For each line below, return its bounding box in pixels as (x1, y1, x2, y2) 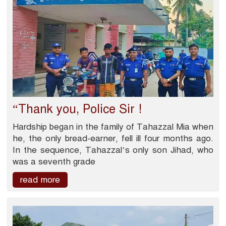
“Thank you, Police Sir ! (13, 101, 142, 117)
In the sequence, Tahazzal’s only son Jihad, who (13, 145, 213, 156)
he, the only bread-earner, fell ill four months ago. (13, 133, 213, 144)
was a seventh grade (13, 156, 95, 167)
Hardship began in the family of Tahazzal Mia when (13, 122, 213, 133)
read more (20, 175, 60, 186)
